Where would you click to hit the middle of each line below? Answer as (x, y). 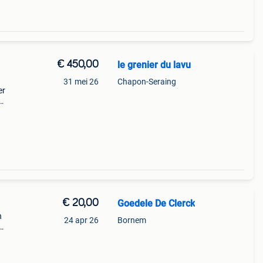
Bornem (131, 220)
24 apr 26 (81, 220)
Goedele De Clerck (156, 203)
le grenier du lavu (154, 65)
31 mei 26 (81, 82)
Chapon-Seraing (146, 82)
